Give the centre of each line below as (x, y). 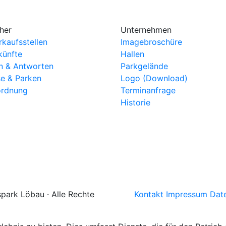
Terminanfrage (148, 90)
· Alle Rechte (71, 194)
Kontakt (149, 194)
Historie (135, 102)
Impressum (187, 194)
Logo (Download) (154, 78)
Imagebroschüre (151, 42)
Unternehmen (146, 30)
